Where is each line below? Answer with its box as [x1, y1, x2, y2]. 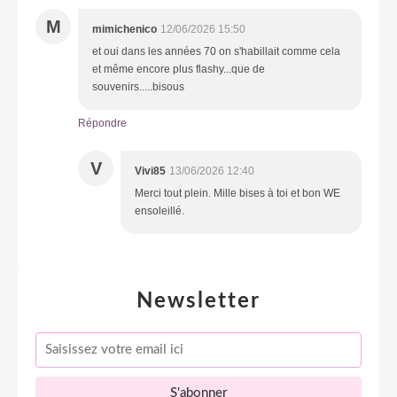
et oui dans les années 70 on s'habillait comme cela [92, 44, 340, 58]
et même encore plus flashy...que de [92, 62, 265, 75]
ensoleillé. [135, 204, 184, 217]
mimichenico [92, 22, 157, 35]
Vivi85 [135, 164, 166, 177]
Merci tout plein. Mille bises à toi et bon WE [135, 186, 340, 199]
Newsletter [136, 290, 261, 312]
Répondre [78, 116, 127, 129]
